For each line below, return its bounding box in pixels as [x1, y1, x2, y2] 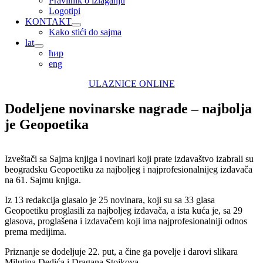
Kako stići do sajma [49, 27, 122, 37]
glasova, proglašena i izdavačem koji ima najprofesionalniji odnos [5, 215, 247, 226]
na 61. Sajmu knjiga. [5, 174, 81, 185]
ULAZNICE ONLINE [88, 79, 175, 89]
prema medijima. [5, 226, 66, 237]
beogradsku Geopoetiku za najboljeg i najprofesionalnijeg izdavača [5, 164, 252, 174]
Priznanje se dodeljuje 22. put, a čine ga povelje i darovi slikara [5, 246, 238, 257]
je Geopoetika [5, 116, 89, 132]
